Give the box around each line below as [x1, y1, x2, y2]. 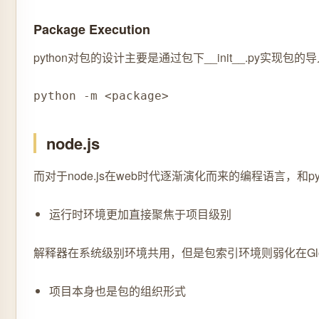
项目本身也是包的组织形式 [49, 283, 186, 299]
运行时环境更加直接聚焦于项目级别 [49, 206, 231, 222]
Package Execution [33, 20, 150, 38]
